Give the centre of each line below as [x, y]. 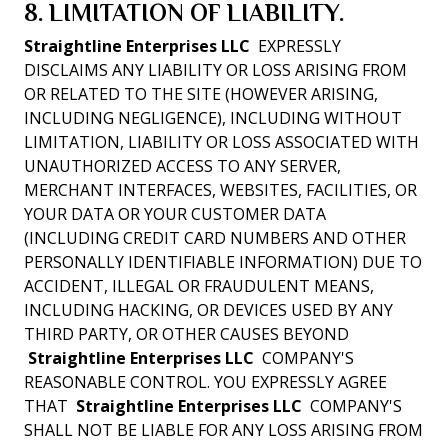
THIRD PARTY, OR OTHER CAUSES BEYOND [186, 334]
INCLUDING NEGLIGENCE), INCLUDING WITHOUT [213, 118]
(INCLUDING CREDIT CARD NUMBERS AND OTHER [215, 238]
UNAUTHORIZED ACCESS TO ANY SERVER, [182, 166]
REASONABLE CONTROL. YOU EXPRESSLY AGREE [205, 382]
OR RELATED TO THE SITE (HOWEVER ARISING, [201, 94]
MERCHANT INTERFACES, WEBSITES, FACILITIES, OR [220, 190]
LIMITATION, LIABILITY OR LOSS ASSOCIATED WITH [221, 142]
